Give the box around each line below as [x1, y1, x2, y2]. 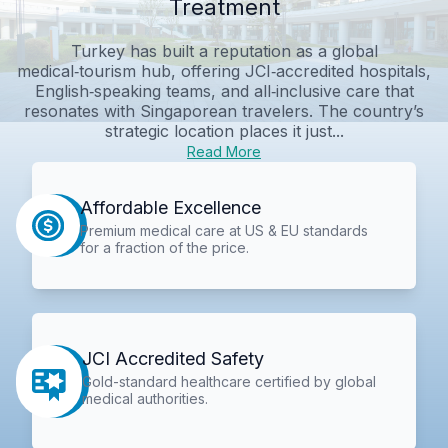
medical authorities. [82, 390, 209, 408]
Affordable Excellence [79, 196, 261, 218]
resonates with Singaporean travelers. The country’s [24, 100, 424, 121]
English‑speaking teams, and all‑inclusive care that [34, 80, 414, 101]
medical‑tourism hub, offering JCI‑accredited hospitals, [17, 60, 431, 81]
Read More [187, 142, 261, 160]
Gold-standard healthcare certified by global [82, 373, 377, 391]
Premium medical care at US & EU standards [79, 221, 368, 239]
